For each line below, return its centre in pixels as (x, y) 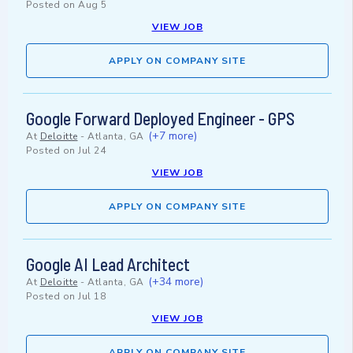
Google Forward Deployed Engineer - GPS (160, 119)
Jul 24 (92, 151)
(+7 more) (173, 136)
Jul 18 (92, 297)
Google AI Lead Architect (108, 264)
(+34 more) (176, 282)
